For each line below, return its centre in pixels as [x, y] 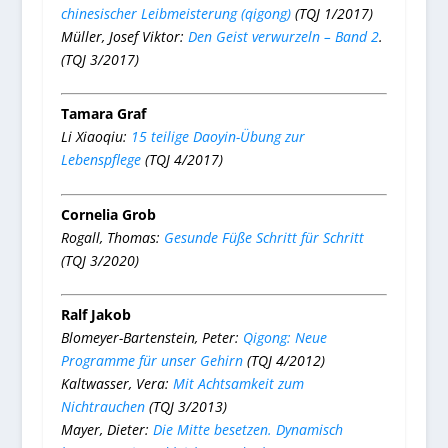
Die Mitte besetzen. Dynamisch [247, 430]
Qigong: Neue [284, 338]
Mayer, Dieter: [106, 430]
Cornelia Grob [108, 214]
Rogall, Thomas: [112, 237]
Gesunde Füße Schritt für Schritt [263, 237]
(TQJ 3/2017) [99, 59]
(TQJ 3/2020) [99, 260]
